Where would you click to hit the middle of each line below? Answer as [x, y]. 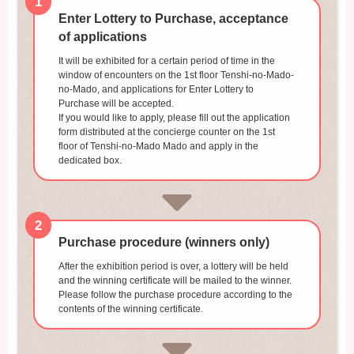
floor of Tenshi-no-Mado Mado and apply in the [158, 147]
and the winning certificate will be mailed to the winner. [175, 281]
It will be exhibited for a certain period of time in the [166, 61]
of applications [102, 37]
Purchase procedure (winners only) [164, 243]
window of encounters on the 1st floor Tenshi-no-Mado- [176, 75]
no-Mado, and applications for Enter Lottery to [156, 90]
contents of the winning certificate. [130, 309]
